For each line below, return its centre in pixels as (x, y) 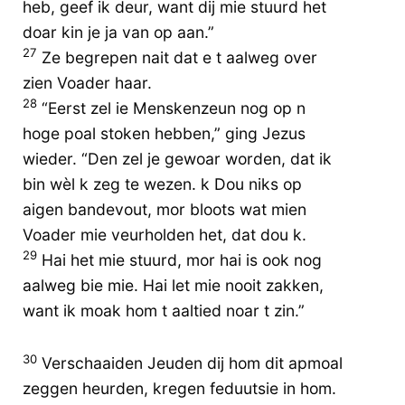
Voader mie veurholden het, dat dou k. (165, 234)
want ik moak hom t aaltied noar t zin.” (164, 310)
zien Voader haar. (87, 82)
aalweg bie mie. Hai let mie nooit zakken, (173, 285)
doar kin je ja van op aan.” (118, 32)
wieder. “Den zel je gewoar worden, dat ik (177, 158)
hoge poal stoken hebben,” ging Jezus (164, 133)
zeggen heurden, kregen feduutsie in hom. (179, 389)
